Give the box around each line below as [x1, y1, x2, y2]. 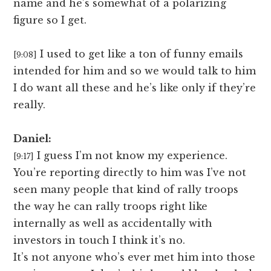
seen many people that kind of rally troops [13, 183, 239, 196]
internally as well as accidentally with [13, 217, 213, 230]
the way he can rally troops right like [13, 200, 208, 213]
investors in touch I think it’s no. [13, 234, 186, 247]
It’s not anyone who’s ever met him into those [13, 251, 256, 264]
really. [13, 99, 46, 111]
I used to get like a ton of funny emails [40, 48, 244, 60]
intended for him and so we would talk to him [13, 65, 256, 77]
